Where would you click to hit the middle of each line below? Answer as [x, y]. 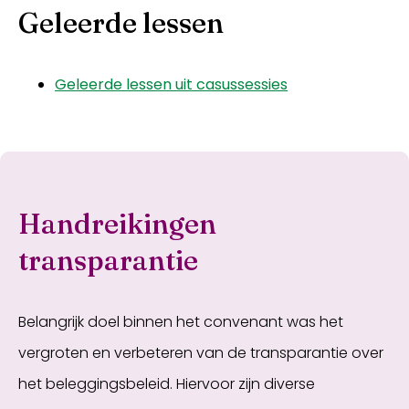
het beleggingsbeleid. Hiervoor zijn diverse [167, 384]
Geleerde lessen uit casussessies [171, 84]
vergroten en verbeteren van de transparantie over [201, 353]
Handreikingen [117, 224]
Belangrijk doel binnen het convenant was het [181, 322]
